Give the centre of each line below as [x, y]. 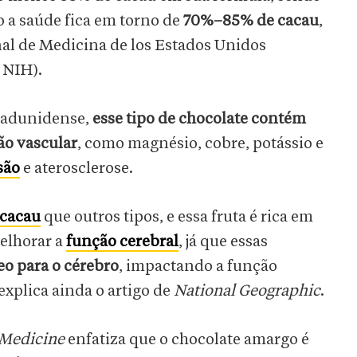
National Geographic [247, 291]
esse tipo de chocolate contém [199, 119]
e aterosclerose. [81, 169]
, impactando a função [198, 267]
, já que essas [223, 242]
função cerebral [122, 242]
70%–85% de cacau [249, 21]
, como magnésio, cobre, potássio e [200, 144]
